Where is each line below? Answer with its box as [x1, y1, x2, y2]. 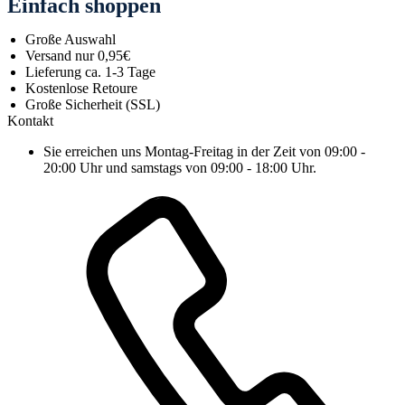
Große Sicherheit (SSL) [25, 97, 160, 113]
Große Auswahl [25, 32, 116, 48]
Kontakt [7, 113, 53, 129]
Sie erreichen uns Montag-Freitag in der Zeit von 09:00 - [43, 144, 365, 160]
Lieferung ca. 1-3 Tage [25, 64, 155, 80]
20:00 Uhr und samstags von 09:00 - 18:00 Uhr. [43, 160, 316, 176]
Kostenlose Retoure [25, 80, 137, 97]
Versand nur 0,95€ [25, 48, 130, 64]
